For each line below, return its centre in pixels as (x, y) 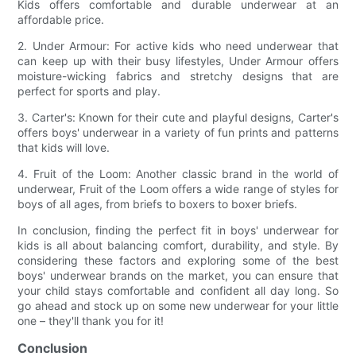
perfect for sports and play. (89, 91)
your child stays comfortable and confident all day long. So (178, 290)
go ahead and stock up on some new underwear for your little (178, 305)
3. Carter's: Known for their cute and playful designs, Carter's (178, 117)
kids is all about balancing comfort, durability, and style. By (178, 245)
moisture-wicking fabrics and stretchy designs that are (178, 75)
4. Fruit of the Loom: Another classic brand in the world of (178, 173)
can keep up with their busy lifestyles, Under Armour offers (178, 60)
